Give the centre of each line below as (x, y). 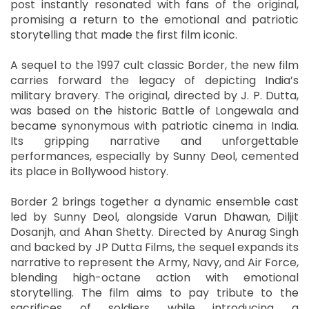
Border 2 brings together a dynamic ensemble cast (154, 201)
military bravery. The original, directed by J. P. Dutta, (154, 95)
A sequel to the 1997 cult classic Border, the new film (154, 65)
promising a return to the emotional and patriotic (154, 19)
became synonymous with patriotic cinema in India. (154, 126)
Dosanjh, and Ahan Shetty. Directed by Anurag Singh (154, 232)
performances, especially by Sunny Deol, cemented (154, 156)
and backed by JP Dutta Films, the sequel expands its (154, 247)
